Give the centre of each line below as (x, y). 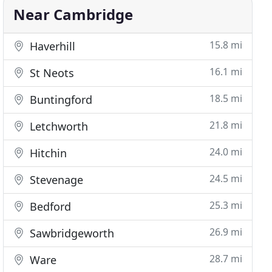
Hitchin (47, 153)
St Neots (51, 73)
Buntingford (60, 100)
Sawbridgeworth (71, 233)
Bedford (49, 206)
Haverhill (51, 46)
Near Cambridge (73, 14)
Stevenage (55, 180)
